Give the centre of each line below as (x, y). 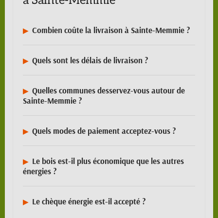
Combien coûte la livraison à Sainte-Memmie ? (111, 30)
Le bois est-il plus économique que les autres (108, 161)
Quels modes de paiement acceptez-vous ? (104, 131)
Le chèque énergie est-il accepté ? (89, 201)
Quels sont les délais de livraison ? (90, 60)
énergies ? (40, 171)
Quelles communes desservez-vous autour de (108, 91)
